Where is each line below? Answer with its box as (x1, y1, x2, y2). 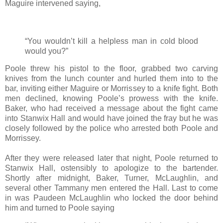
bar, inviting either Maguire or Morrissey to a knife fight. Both (5, 84, 218, 93)
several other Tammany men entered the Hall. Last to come (5, 184, 218, 193)
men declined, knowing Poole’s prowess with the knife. (5, 94, 218, 103)
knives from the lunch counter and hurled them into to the (5, 74, 218, 83)
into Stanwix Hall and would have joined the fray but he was (5, 114, 218, 123)
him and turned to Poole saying (5, 204, 114, 213)
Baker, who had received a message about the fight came (5, 104, 218, 113)
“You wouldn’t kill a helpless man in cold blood (25, 36, 198, 45)
